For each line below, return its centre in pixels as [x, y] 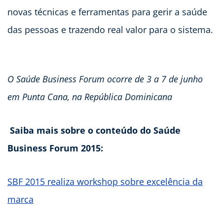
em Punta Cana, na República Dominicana [90, 97]
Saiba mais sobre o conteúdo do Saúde [94, 130]
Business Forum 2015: [55, 148]
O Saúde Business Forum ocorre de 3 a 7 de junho [105, 79]
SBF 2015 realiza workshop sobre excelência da [105, 182]
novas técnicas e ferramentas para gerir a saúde [107, 12]
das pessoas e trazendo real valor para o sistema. [110, 30]
